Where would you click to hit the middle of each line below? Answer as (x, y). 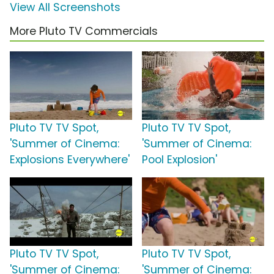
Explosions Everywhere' (70, 160)
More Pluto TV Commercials (84, 31)
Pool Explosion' (180, 160)
